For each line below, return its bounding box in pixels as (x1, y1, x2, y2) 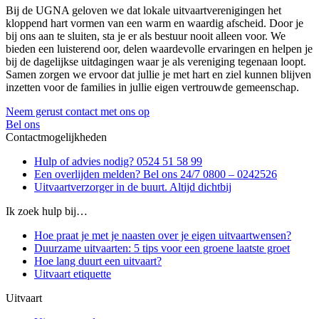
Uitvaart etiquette (34, 267, 111, 280)
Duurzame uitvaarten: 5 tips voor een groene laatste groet (34, 241, 290, 254)
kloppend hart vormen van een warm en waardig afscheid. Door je (6, 16, 303, 29)
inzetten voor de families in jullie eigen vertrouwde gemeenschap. (6, 80, 299, 93)
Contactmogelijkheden (6, 130, 107, 143)
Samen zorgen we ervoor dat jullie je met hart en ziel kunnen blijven (6, 68, 311, 80)
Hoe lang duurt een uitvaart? (34, 254, 162, 267)
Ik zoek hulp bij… (6, 204, 88, 217)
